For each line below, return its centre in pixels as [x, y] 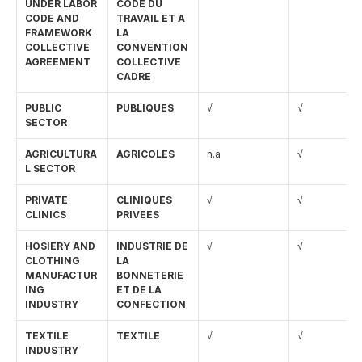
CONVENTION [152, 47]
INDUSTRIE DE [152, 246]
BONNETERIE [151, 275]
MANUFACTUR [61, 275]
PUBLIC [43, 108]
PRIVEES [138, 215]
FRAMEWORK [59, 33]
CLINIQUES [152, 200]
